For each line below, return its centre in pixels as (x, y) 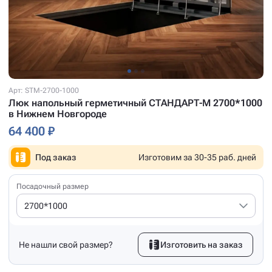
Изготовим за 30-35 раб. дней (197, 157)
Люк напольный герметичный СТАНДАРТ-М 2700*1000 (135, 103)
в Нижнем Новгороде (58, 114)
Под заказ (56, 157)
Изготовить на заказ (202, 244)
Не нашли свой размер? (66, 244)
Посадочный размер (53, 186)
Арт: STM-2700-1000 (44, 90)
